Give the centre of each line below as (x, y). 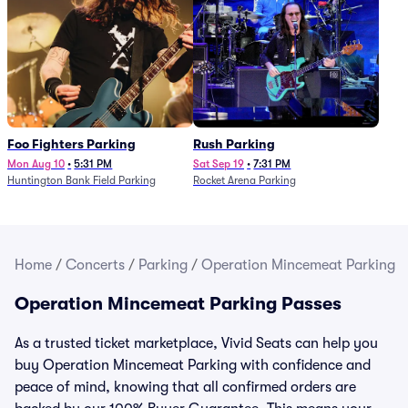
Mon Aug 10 (36, 164)
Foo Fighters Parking (71, 144)
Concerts (95, 265)
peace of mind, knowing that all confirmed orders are (185, 387)
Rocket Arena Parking (245, 180)
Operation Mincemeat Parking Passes (178, 304)
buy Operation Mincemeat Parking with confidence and (193, 365)
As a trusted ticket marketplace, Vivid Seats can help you (196, 343)
